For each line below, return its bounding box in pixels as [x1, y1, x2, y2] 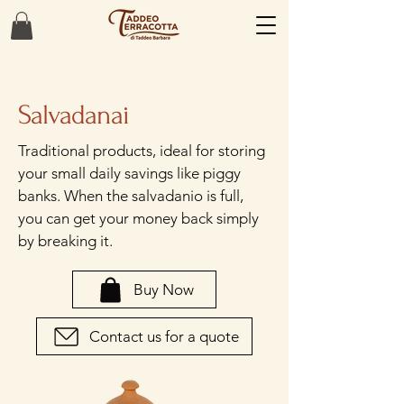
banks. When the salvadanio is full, [18, 187, 243, 206]
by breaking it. [18, 232, 113, 251]
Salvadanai [18, 99, 129, 132]
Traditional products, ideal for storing [18, 142, 265, 161]
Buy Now [133, 280, 194, 299]
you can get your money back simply [18, 209, 259, 228]
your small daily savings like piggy [18, 164, 241, 183]
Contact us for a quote [88, 327, 239, 346]
